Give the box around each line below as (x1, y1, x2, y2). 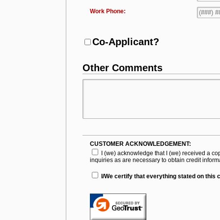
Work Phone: (89, 8, 126, 15)
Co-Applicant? (92, 36, 159, 47)
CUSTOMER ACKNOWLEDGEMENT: (89, 140, 191, 147)
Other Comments (82, 62, 163, 73)
